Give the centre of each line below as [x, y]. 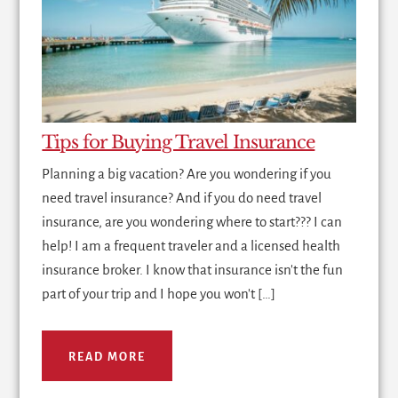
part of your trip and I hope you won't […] [159, 293]
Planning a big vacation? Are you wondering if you [187, 173]
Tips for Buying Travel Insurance [179, 142]
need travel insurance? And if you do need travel [182, 197]
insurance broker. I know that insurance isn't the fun [193, 269]
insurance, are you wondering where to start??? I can [192, 221]
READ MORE [107, 357]
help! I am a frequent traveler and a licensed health [191, 245]
